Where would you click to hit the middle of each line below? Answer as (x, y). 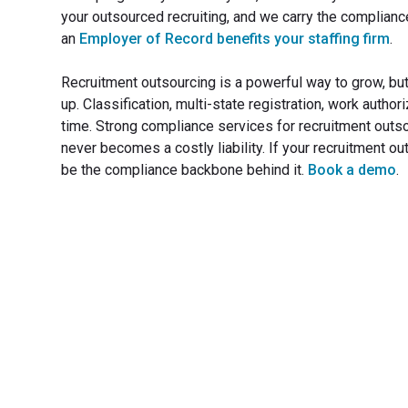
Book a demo (352, 170)
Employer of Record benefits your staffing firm (235, 39)
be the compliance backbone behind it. (185, 170)
